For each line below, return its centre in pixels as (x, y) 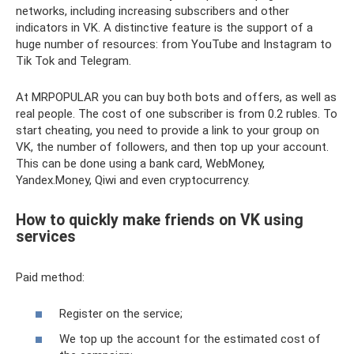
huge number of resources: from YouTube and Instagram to (174, 44)
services (46, 237)
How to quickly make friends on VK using (160, 220)
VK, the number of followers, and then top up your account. (172, 147)
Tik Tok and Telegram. (73, 60)
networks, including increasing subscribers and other (153, 11)
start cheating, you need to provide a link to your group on (168, 130)
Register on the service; (121, 314)
